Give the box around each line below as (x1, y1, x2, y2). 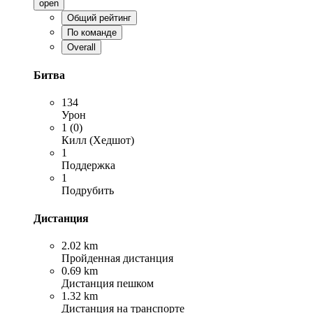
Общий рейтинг (67, 12, 131, 23)
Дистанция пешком (61, 277, 154, 289)
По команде (67, 27, 117, 38)
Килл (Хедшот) (61, 134, 134, 147)
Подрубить (61, 184, 114, 197)
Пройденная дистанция (61, 252, 173, 264)
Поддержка (61, 159, 115, 172)
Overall (67, 41, 96, 52)
